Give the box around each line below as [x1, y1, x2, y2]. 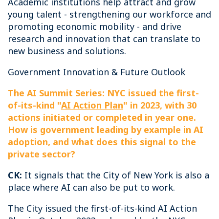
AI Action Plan [61, 99, 123, 111]
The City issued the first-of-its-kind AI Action [8, 202, 197, 214]
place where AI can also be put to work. [8, 181, 175, 193]
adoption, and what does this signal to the [8, 136, 196, 148]
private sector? [8, 148, 75, 160]
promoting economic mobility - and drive [8, 21, 181, 32]
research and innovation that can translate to [8, 33, 200, 44]
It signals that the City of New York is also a [22, 169, 209, 181]
